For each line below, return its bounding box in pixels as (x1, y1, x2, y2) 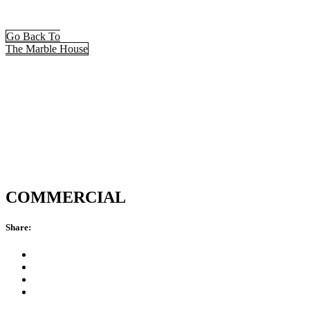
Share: (6, 222, 31, 233)
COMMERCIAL (6, 188, 126, 206)
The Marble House (6, 43, 88, 55)
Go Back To (6, 30, 60, 42)
